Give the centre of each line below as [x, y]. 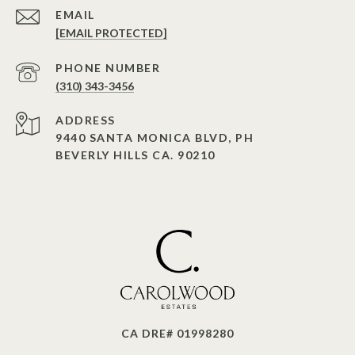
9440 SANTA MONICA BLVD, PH [155, 137]
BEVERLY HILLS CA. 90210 [136, 155]
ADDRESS [86, 120]
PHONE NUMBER [108, 67]
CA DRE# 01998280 [177, 333]
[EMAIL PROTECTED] [111, 32]
